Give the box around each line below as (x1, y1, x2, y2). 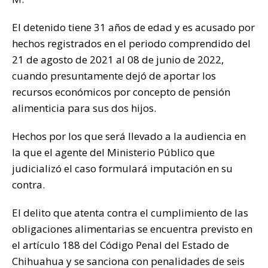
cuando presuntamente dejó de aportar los (12, 69, 216, 83)
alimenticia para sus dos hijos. (12, 101, 156, 115)
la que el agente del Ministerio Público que (12, 145, 215, 160)
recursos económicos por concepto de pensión (12, 85, 230, 99)
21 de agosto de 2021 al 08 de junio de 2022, (12, 53, 224, 67)
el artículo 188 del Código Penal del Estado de (12, 238, 229, 252)
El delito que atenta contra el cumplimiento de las (12, 206, 248, 220)
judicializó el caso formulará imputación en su (12, 162, 233, 176)
